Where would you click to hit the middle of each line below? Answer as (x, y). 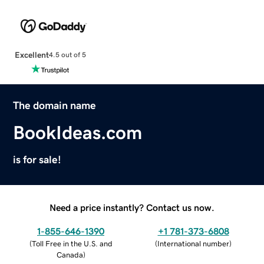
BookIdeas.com (78, 132)
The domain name (55, 105)
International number (193, 243)
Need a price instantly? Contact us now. (132, 207)
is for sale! (37, 159)
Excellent (32, 55)
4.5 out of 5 (67, 55)
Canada (70, 255)
